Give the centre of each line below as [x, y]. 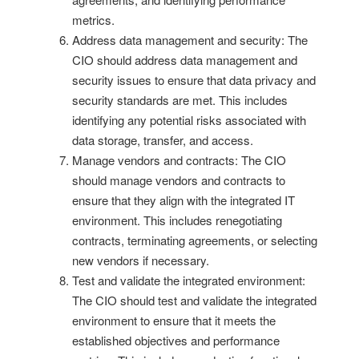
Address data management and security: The [190, 39]
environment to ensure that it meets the [174, 320]
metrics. [93, 19]
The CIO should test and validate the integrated [194, 300]
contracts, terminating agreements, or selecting [195, 240]
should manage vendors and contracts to [179, 179]
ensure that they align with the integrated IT [184, 200]
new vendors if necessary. [141, 260]
